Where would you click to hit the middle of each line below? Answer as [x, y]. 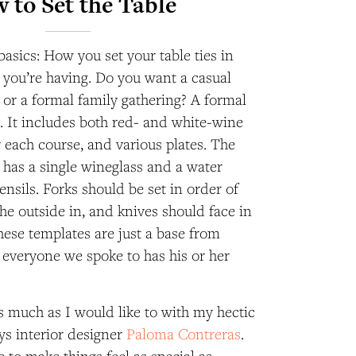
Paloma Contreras [184, 334]
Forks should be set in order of [141, 189]
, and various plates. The [158, 144]
